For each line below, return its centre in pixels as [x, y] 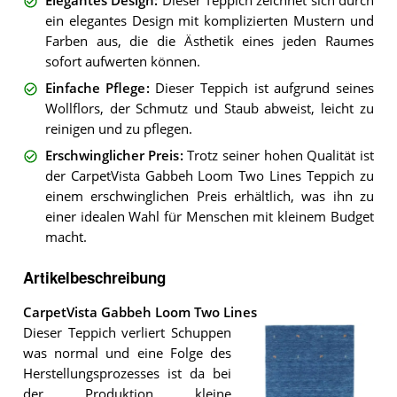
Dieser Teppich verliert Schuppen [127, 333]
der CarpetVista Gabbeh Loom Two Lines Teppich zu [209, 176]
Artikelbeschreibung [94, 278]
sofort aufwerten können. [122, 61]
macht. [66, 237]
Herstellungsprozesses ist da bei [127, 374]
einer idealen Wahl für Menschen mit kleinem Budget [209, 217]
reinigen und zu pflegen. [118, 129]
